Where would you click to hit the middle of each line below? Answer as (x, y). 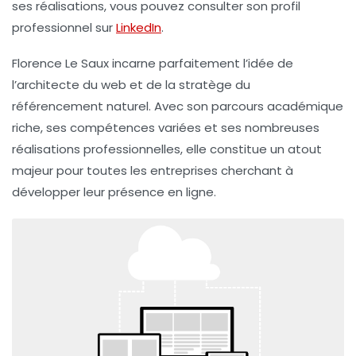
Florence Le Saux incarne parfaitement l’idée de (153, 64)
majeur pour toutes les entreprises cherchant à (153, 171)
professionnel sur (64, 28)
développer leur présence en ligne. (114, 192)
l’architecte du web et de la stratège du (131, 85)
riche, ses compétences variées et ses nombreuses (166, 128)
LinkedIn (139, 28)
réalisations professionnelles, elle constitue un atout (167, 149)
